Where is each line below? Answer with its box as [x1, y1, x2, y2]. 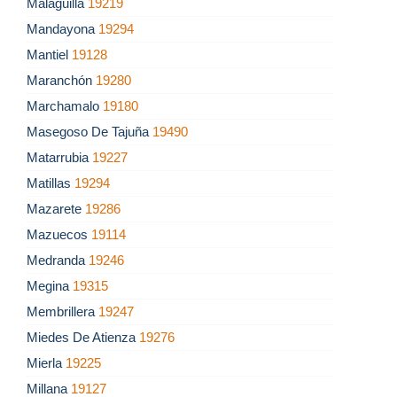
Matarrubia [27, 150, 92, 166]
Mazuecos [27, 227, 91, 243]
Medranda [27, 253, 89, 269]
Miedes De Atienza [27, 330, 139, 346]
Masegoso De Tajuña [27, 124, 152, 140]
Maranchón [27, 73, 96, 89]
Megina [27, 278, 73, 294]
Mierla [27, 355, 66, 371]
